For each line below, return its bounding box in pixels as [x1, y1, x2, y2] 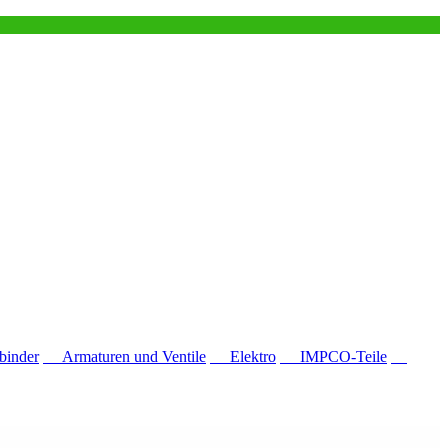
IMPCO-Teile [280, 348, 387, 365]
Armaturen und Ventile [43, 348, 206, 365]
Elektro [210, 348, 276, 365]
